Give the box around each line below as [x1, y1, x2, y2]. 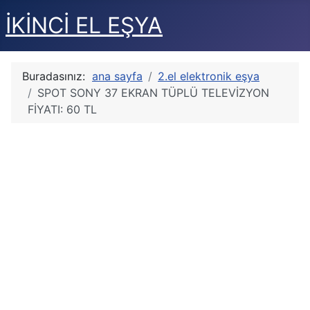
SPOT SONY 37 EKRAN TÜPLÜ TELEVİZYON [37, 86, 269, 100]
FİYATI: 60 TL [28, 102, 97, 116]
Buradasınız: [22, 69, 92, 83]
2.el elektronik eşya [158, 69, 259, 83]
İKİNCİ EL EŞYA [6, 12, 163, 39]
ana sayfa [92, 69, 143, 83]
